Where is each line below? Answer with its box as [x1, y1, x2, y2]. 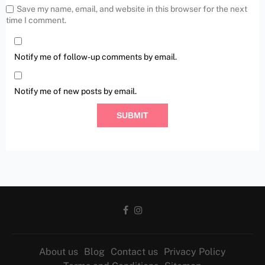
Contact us [111, 246, 158, 258]
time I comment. [6, 15, 66, 25]
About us [39, 246, 78, 258]
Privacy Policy [164, 246, 226, 258]
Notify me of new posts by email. [14, 86, 137, 96]
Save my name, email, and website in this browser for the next [17, 4, 247, 14]
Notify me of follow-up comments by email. [14, 52, 177, 62]
